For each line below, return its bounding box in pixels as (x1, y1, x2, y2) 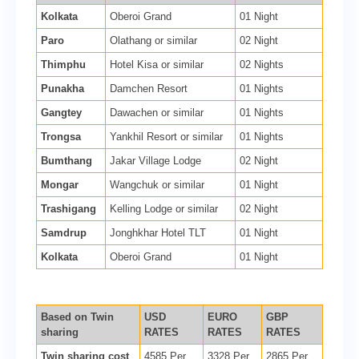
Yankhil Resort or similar (110, 130, 223, 143)
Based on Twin (41, 310, 114, 323)
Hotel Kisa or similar (110, 58, 204, 71)
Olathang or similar (110, 34, 197, 46)
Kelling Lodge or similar (110, 202, 218, 215)
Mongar (41, 178, 79, 191)
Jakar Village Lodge (110, 154, 201, 167)
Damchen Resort (110, 82, 188, 95)
